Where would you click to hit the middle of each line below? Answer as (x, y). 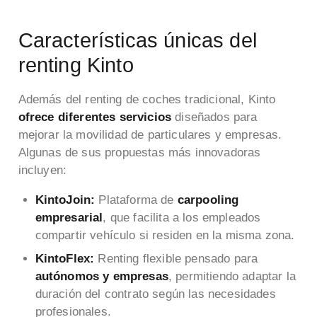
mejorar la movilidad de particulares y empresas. (150, 135)
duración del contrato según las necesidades (155, 294)
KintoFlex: (65, 258)
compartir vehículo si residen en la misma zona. (165, 236)
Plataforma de (136, 200)
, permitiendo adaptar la (232, 276)
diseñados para (214, 117)
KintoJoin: (65, 200)
